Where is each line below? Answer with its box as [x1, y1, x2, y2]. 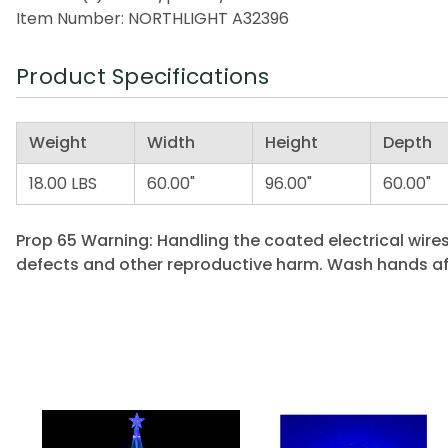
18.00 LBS [29, 171, 97, 195]
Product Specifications [16, 60, 270, 92]
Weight [29, 130, 87, 154]
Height [265, 130, 318, 154]
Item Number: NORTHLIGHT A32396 [16, 6, 289, 30]
